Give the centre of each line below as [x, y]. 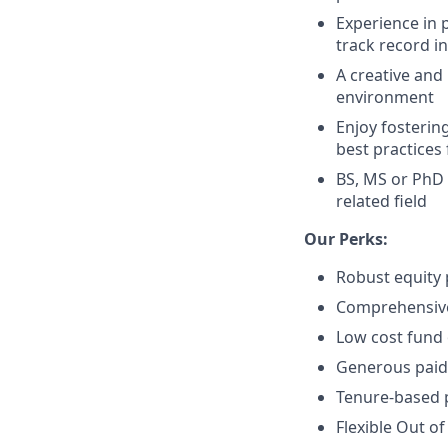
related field [381, 201]
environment [385, 97]
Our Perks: [346, 239]
